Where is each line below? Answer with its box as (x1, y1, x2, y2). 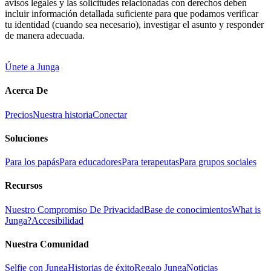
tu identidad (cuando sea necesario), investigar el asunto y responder (5, 19, 264, 30)
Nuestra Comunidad (5, 238, 89, 249)
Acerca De (5, 85, 48, 96)
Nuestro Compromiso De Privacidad (5, 204, 144, 215)
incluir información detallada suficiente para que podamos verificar (5, 8, 258, 19)
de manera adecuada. (5, 30, 85, 41)
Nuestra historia (33, 109, 93, 120)
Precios (5, 109, 33, 120)
